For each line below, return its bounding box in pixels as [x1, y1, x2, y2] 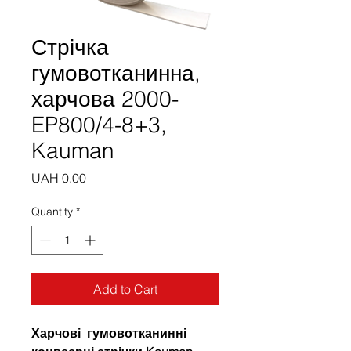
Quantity [31, 204, 73, 219]
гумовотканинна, [31, 59, 201, 86]
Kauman [31, 136, 114, 164]
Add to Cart [93, 280, 157, 297]
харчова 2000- [31, 85, 179, 112]
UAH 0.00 [31, 169, 86, 186]
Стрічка [31, 33, 109, 60]
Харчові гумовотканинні [31, 324, 186, 341]
